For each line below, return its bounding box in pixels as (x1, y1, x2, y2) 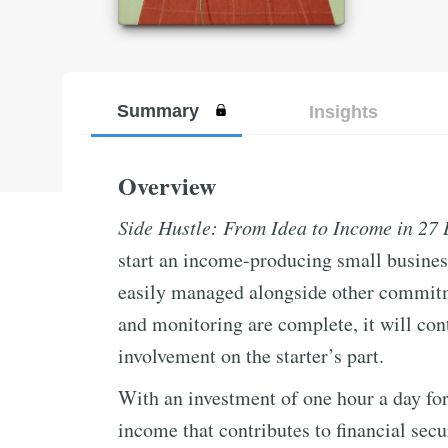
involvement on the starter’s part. (118, 342, 384, 369)
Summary (116, 100, 199, 121)
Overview (118, 168, 216, 203)
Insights (308, 101, 378, 122)
